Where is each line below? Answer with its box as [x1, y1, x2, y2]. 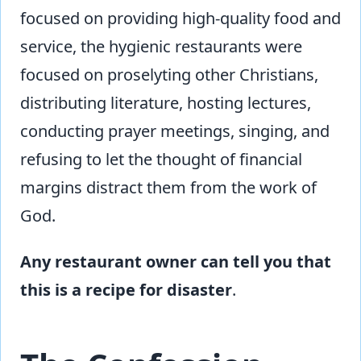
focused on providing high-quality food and [20, 6, 341, 29]
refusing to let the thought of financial [20, 147, 302, 170]
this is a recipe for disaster [20, 278, 232, 301]
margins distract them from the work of [20, 176, 317, 198]
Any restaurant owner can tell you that [20, 250, 331, 272]
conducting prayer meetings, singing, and [20, 119, 330, 142]
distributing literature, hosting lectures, [20, 91, 311, 114]
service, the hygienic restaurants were [20, 35, 302, 57]
